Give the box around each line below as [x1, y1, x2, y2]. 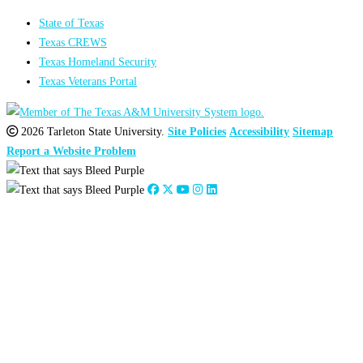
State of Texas [39, 16, 104, 30]
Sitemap [293, 125, 333, 139]
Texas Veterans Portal [39, 75, 137, 88]
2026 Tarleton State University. [18, 125, 164, 139]
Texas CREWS [39, 36, 107, 49]
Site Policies [168, 125, 226, 139]
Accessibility [229, 125, 289, 139]
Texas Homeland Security [39, 55, 156, 69]
